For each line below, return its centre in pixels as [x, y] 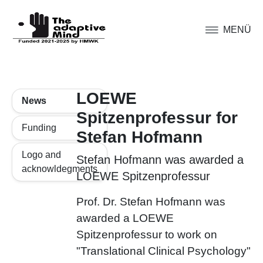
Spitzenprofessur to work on [146, 235]
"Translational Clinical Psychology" [163, 251]
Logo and [41, 155]
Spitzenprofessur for [157, 118]
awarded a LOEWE [125, 218]
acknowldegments [60, 169]
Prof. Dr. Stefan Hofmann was [151, 202]
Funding [39, 128]
